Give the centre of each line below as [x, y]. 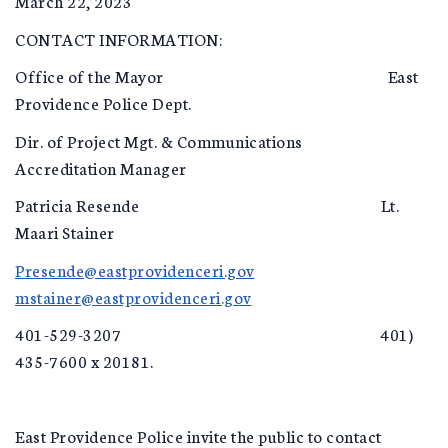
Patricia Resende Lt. [207, 204]
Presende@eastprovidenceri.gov [135, 269]
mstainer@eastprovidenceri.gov [133, 296]
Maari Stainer [65, 231]
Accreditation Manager [101, 167]
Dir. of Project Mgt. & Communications [213, 140]
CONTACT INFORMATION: [118, 38]
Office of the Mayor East [217, 75]
